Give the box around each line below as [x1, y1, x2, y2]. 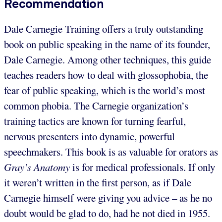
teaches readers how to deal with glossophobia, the [4, 67, 208, 82]
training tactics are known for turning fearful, [4, 113, 186, 128]
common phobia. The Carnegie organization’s [4, 98, 188, 112]
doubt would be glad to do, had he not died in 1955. [4, 206, 210, 220]
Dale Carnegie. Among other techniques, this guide [4, 52, 211, 66]
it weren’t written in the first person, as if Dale [4, 175, 191, 189]
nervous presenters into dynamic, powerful [4, 129, 175, 143]
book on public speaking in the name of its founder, [4, 37, 210, 51]
